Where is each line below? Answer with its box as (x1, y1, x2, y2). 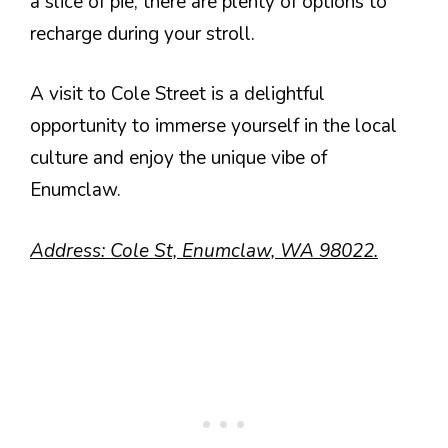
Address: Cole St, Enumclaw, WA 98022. (30, 237, 378, 264)
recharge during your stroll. (30, 20, 255, 47)
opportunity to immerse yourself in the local (30, 113, 397, 139)
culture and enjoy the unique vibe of (30, 145, 327, 171)
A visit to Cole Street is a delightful (30, 81, 325, 107)
